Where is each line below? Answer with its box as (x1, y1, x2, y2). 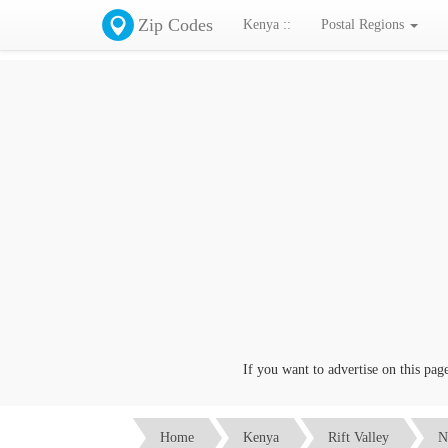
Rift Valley (328, 429, 389, 445)
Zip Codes (138, 15, 213, 35)
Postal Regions (321, 17, 408, 32)
